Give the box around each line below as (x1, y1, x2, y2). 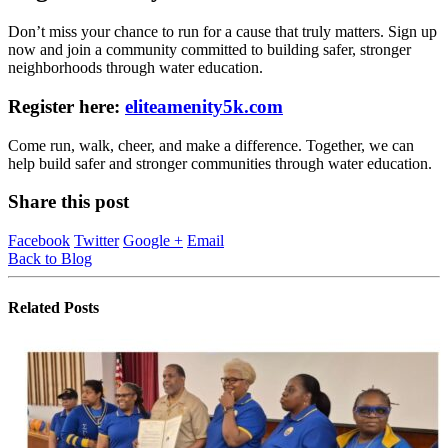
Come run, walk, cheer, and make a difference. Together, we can (8, 136, 414, 154)
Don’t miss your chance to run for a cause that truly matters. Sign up (8, 23, 437, 41)
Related (8, 299, 64, 317)
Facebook (8, 232, 70, 250)
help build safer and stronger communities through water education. (8, 154, 432, 172)
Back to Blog (8, 250, 92, 268)
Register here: (8, 95, 125, 117)
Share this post (8, 191, 129, 213)
